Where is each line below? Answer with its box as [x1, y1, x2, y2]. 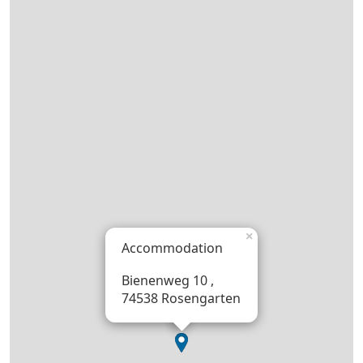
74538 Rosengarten [122, 288, 241, 307]
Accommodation [122, 238, 223, 257]
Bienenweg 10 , [122, 271, 214, 289]
